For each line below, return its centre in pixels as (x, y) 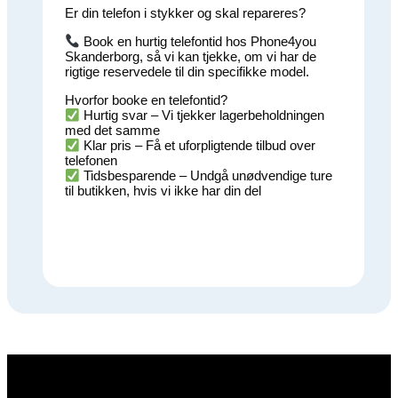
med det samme (112, 131)
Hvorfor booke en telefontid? (146, 100)
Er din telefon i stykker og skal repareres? (185, 12)
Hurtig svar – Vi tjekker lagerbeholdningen (203, 115)
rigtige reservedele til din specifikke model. (187, 72)
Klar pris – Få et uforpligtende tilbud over (198, 146)
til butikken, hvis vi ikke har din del (163, 191)
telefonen (91, 161)
